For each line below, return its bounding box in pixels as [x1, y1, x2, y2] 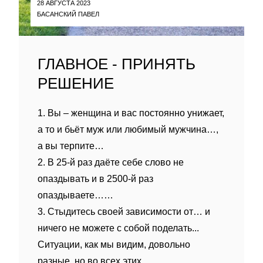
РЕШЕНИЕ [38, 75, 114, 92]
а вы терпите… [38, 141, 104, 151]
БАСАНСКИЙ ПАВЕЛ [37, 10, 99, 18]
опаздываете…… [38, 190, 113, 200]
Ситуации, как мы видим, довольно [38, 240, 190, 249]
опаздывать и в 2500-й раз [38, 174, 153, 184]
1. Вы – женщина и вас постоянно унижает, [38, 108, 224, 118]
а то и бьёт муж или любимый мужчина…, [38, 124, 218, 134]
